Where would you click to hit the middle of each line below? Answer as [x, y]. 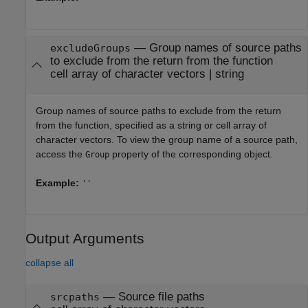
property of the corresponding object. [191, 154]
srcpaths [75, 297]
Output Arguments [85, 238]
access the [60, 154]
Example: [59, 183]
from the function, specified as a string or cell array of [151, 125]
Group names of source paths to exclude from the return [158, 110]
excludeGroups [90, 48]
